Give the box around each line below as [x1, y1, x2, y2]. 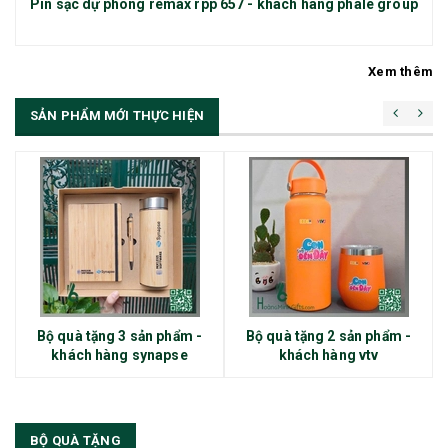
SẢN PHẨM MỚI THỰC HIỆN [30, 108, 204, 124]
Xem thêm [368, 64, 433, 80]
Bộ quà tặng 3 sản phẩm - [36, 328, 203, 345]
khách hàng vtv [278, 347, 379, 364]
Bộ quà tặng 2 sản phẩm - [245, 328, 412, 345]
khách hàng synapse [51, 347, 188, 364]
